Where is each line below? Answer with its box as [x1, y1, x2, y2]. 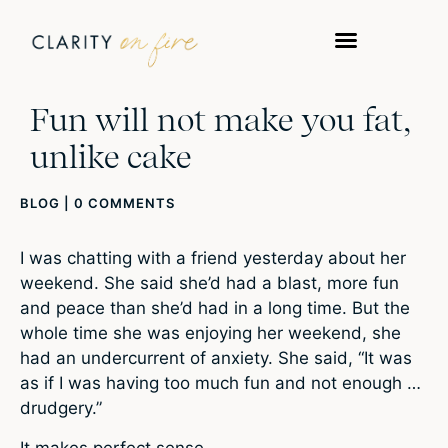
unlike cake [30, 137, 192, 177]
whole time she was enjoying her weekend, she [20, 323, 401, 344]
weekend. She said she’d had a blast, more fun [20, 273, 399, 294]
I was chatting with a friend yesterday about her [20, 248, 406, 269]
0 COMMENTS [74, 195, 175, 212]
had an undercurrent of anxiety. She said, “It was [20, 348, 412, 369]
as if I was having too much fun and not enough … [20, 373, 421, 394]
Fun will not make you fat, [30, 100, 410, 140]
